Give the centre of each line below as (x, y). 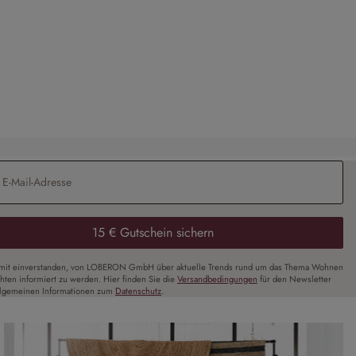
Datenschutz (138, 291)
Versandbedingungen (217, 279)
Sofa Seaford (145, 45)
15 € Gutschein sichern (153, 233)
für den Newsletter (294, 279)
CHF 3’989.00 (141, 79)
